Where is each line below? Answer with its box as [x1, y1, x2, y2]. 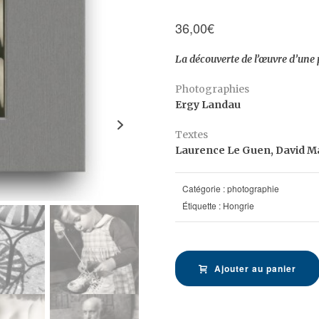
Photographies [175, 83, 249, 95]
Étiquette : [182, 199, 223, 211]
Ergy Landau [175, 98, 241, 111]
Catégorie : [182, 182, 227, 194]
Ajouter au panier [214, 262, 296, 275]
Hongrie [223, 199, 254, 211]
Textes [175, 128, 208, 141]
